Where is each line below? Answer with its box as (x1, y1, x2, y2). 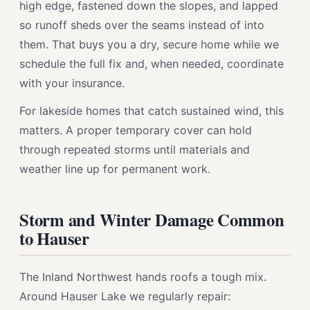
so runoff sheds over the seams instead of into (19, 18, 264, 32)
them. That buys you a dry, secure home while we (19, 37, 279, 51)
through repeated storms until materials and (19, 143, 250, 156)
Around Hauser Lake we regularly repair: (19, 289, 230, 303)
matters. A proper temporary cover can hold (19, 123, 252, 137)
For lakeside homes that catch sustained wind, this (19, 104, 284, 118)
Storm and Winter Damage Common (19, 207, 284, 232)
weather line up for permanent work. (19, 162, 210, 176)
